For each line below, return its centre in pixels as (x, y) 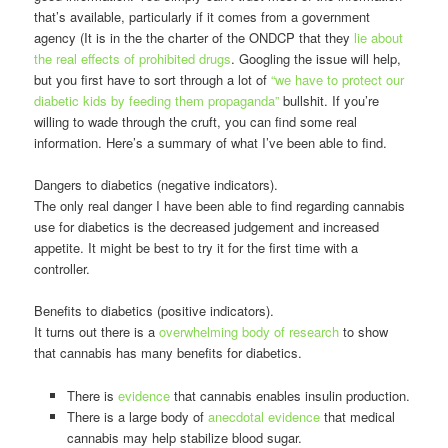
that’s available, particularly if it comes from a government (202, 17)
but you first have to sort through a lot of (153, 80)
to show (364, 332)
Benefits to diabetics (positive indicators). (154, 311)
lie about (379, 38)
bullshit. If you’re (329, 101)
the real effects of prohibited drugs (133, 59)
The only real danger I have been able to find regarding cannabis (220, 206)
